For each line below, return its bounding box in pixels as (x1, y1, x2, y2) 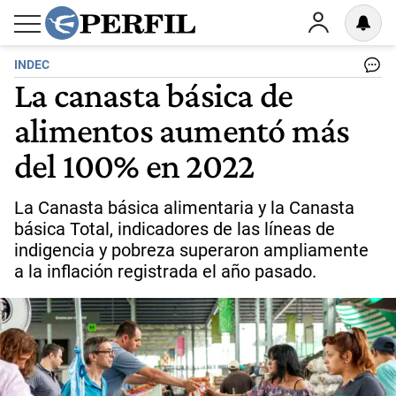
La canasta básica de (14, 74, 293, 115)
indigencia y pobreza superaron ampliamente (14, 240, 369, 261)
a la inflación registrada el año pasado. (14, 261, 316, 282)
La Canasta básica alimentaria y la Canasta (14, 197, 354, 218)
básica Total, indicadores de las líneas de (14, 218, 335, 240)
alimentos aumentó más (14, 110, 350, 150)
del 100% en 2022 (14, 145, 255, 186)
